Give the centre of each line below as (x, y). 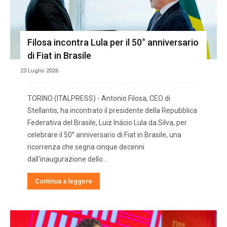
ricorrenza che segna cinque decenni (86, 147)
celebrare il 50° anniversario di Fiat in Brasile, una (104, 135)
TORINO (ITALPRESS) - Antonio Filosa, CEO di (99, 98)
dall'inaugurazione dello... (67, 159)
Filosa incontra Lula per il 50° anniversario (113, 42)
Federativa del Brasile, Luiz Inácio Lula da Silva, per (107, 122)
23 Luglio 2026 (39, 70)
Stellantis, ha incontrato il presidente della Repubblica (112, 110)
